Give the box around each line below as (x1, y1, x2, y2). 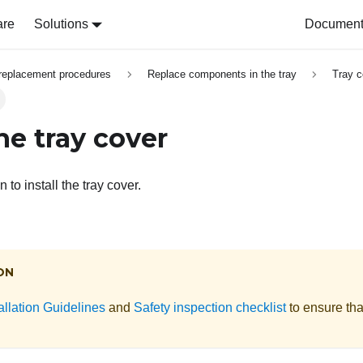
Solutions (33, 17, 88, 31)
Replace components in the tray (147, 68, 297, 81)
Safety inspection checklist (134, 300, 286, 314)
